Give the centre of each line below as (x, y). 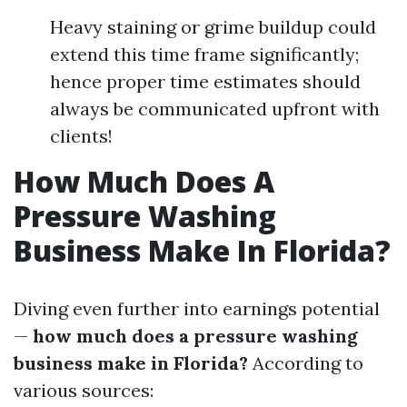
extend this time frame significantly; (204, 54)
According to (306, 363)
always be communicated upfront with (215, 109)
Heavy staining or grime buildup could (213, 27)
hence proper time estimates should (205, 81)
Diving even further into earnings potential (197, 308)
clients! (81, 136)
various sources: (84, 390)
